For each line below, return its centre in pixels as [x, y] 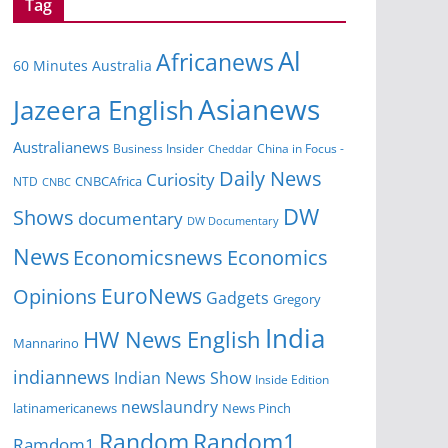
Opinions [55, 296]
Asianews [259, 109]
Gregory [297, 299]
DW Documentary [233, 221]
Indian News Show [182, 378]
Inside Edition [292, 380]
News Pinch [256, 408]
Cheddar [230, 149]
